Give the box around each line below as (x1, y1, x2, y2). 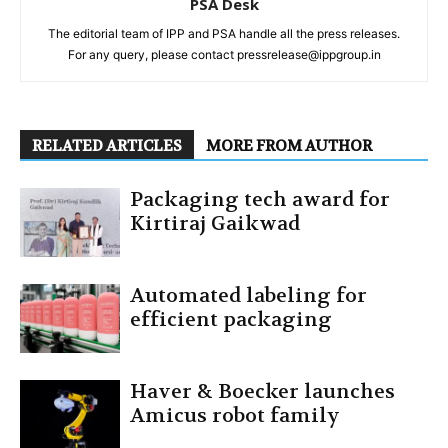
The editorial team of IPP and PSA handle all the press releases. (48, 25, 400, 41)
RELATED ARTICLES (32, 135, 182, 156)
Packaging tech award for (130, 186, 390, 212)
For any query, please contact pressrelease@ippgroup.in (67, 46, 381, 62)
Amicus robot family (130, 402, 340, 428)
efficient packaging (130, 306, 332, 332)
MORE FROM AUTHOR (206, 135, 372, 156)
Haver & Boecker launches (130, 378, 395, 404)
